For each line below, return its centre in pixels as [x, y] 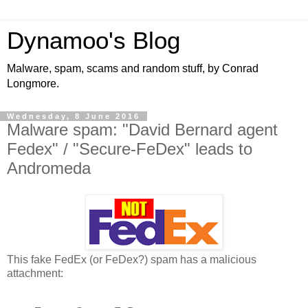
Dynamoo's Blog [93, 41]
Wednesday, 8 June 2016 [74, 116]
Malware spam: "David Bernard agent [142, 130]
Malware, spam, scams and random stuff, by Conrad [133, 68]
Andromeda [49, 168]
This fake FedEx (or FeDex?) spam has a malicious [132, 259]
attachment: [35, 273]
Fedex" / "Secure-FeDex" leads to [130, 149]
